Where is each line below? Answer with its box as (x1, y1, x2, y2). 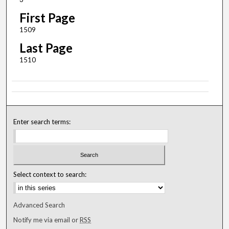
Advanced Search (13, 200, 65, 209)
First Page (19, 10, 75, 26)
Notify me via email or (13, 215, 80, 224)
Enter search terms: (13, 118, 71, 126)
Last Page (19, 40, 73, 56)
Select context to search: (13, 170, 87, 178)
